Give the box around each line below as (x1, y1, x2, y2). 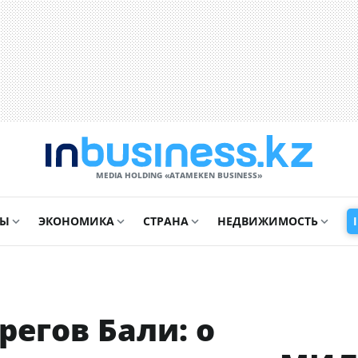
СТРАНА (143, 213, 189, 229)
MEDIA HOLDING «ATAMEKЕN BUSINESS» (96, 169, 262, 181)
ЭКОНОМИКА (38, 213, 114, 229)
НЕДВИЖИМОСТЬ (217, 213, 318, 229)
